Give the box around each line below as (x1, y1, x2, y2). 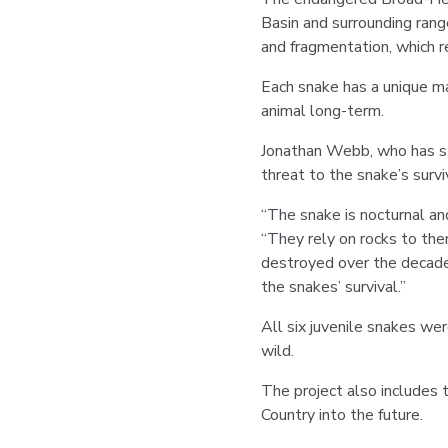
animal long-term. (260, 100, 384, 122)
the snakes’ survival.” (260, 276, 406, 298)
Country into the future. (260, 404, 423, 426)
